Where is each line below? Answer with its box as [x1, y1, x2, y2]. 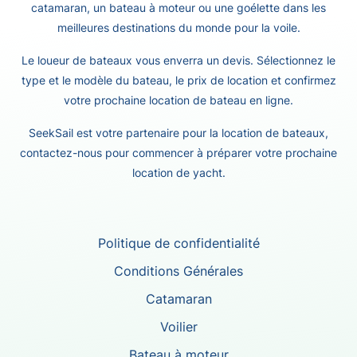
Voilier [159, 319, 198, 335]
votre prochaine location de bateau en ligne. [64, 93, 293, 107]
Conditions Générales [114, 263, 243, 279]
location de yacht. [131, 166, 226, 179]
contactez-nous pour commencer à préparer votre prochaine [20, 146, 337, 159]
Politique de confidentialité [97, 235, 260, 251]
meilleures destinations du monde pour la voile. [57, 21, 300, 34]
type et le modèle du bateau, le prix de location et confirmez [21, 73, 336, 87]
